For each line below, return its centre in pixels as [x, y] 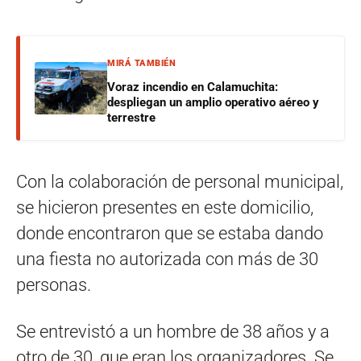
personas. [54, 284]
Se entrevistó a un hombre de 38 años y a [173, 331]
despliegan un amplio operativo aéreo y [213, 102]
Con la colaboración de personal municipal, [180, 181]
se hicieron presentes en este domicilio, [165, 207]
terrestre [131, 117]
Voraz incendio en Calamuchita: [193, 87]
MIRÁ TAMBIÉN [141, 63]
